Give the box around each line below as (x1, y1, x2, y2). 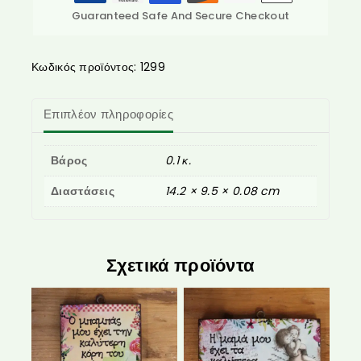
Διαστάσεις (51, 182, 114, 199)
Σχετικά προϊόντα (106, 252, 255, 278)
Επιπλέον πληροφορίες (44, 106, 173, 123)
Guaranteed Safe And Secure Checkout (71, 7, 290, 23)
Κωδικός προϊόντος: (31, 58, 140, 75)
